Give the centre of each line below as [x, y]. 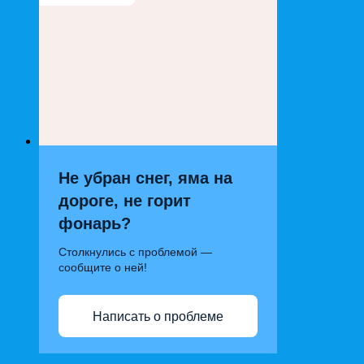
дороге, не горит [125, 201]
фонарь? [95, 223]
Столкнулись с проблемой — [135, 252]
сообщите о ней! [103, 267]
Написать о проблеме [158, 316]
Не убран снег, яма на [145, 178]
